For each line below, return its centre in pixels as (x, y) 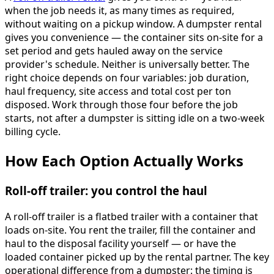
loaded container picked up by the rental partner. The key (137, 257)
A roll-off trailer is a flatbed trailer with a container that (131, 216)
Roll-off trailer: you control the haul (106, 191)
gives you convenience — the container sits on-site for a (134, 38)
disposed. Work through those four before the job (121, 105)
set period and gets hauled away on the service (114, 51)
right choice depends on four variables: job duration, (127, 78)
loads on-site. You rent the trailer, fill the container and (130, 230)
